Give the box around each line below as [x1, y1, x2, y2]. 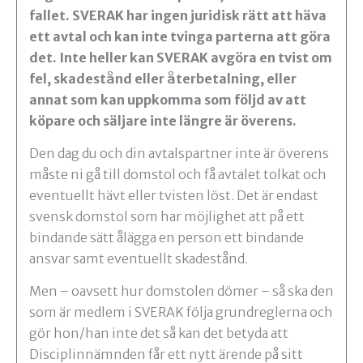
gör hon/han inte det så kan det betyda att [29, 325, 288, 342]
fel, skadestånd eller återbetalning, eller [29, 70, 297, 88]
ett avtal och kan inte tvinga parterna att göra [29, 28, 331, 45]
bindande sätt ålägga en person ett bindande [29, 229, 304, 246]
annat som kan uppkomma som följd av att [29, 92, 306, 109]
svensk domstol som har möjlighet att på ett [29, 208, 305, 225]
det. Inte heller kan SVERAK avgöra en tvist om [29, 49, 332, 66]
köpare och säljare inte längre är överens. [29, 113, 297, 130]
